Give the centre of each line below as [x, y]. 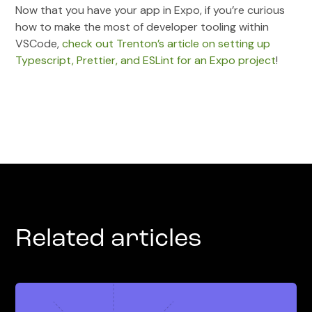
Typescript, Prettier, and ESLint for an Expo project [146, 60]
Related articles [109, 239]
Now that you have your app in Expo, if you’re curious [150, 10]
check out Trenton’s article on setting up [166, 43]
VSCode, [39, 43]
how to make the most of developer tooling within [142, 26]
